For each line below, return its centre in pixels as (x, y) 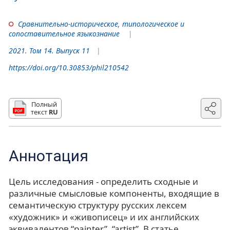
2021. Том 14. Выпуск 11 (49, 50)
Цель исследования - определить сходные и (103, 181)
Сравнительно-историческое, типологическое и (101, 24)
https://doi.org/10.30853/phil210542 (69, 67)
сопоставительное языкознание (64, 33)
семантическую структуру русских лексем (98, 205)
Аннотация (49, 156)
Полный (44, 104)
